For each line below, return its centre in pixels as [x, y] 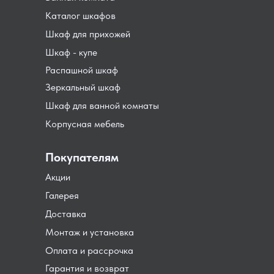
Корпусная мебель [85, 124]
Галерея [62, 196]
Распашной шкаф [82, 70]
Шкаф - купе [71, 53]
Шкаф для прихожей [88, 34]
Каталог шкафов [80, 16]
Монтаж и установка [90, 232]
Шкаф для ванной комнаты [102, 106]
